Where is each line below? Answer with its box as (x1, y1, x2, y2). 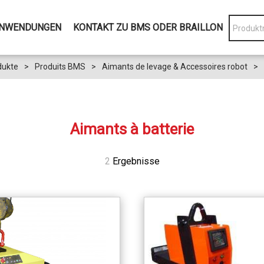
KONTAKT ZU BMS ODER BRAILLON (73, 22, 223, 33)
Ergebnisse (110, 156, 160, 167)
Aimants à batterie (70, 120, 194, 138)
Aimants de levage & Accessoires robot (102, 62, 247, 71)
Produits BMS (35, 62, 85, 71)
